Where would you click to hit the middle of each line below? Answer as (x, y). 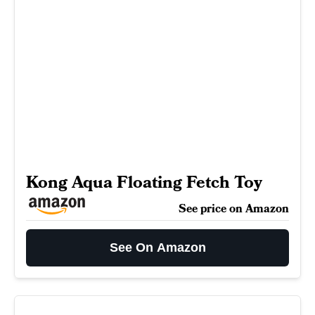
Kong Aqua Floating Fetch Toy (144, 182)
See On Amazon (157, 247)
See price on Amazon (234, 209)
